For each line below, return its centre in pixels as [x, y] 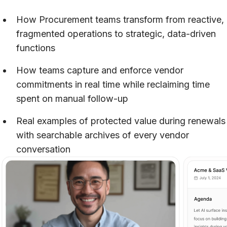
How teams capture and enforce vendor [100, 70]
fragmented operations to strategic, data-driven [116, 33]
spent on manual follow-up [72, 98]
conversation [43, 149]
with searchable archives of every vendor [103, 135]
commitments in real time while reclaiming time [113, 84]
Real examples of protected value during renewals [121, 121]
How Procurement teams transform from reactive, [120, 19]
